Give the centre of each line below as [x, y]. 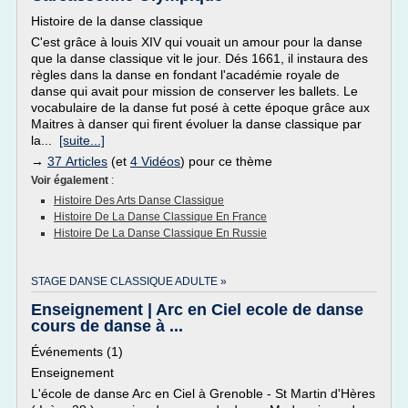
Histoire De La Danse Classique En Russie [160, 233]
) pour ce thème [226, 161]
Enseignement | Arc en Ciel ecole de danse [197, 310]
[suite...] [82, 140]
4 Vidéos [155, 161]
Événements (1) [77, 352]
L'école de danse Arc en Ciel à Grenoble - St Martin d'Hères [203, 393]
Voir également [71, 180]
